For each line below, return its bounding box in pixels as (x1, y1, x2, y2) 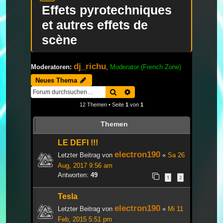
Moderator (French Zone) (110, 63, 181, 71)
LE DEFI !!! (58, 138, 98, 147)
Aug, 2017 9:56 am (58, 162, 112, 170)
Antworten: (58, 171, 91, 179)
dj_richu (74, 61, 106, 71)
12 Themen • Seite (80, 102, 125, 108)
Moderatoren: (31, 63, 72, 71)
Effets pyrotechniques (42, 2, 172, 17)
